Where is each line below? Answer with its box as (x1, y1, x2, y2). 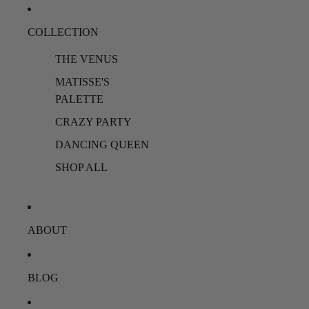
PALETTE (55, 93, 103, 105)
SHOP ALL (55, 161, 108, 173)
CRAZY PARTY (55, 116, 132, 128)
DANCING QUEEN (55, 139, 149, 150)
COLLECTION (28, 26, 99, 38)
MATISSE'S (55, 76, 110, 88)
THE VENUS (55, 53, 118, 65)
